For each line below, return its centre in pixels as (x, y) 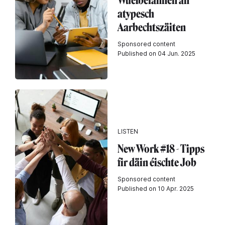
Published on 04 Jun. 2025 (156, 53)
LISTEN (128, 131)
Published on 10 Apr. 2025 (156, 189)
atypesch (136, 14)
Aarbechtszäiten (152, 27)
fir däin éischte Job (157, 162)
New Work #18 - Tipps (161, 149)
